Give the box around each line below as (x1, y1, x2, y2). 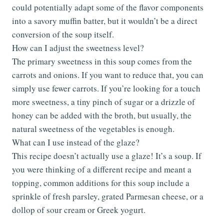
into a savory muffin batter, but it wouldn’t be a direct (12, 14, 197, 26)
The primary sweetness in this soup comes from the (12, 55, 192, 67)
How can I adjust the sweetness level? (12, 41, 144, 53)
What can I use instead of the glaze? (12, 136, 139, 148)
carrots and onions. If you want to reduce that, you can (12, 68, 203, 80)
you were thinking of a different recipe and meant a (12, 163, 191, 175)
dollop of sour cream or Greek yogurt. (12, 203, 145, 215)
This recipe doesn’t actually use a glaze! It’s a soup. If (12, 149, 201, 161)
